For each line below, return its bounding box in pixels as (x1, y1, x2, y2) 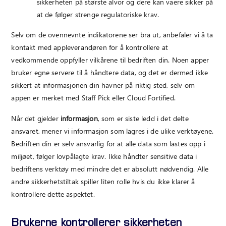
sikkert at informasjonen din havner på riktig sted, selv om (11, 80, 195, 90)
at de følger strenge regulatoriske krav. (36, 9, 159, 19)
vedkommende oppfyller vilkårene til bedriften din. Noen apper (11, 55, 209, 65)
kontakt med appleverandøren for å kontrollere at (11, 42, 168, 52)
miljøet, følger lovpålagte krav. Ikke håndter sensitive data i (11, 151, 197, 161)
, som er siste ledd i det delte (97, 113, 189, 123)
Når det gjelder (11, 113, 61, 123)
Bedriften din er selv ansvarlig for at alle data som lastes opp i (11, 138, 205, 148)
